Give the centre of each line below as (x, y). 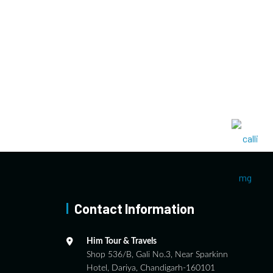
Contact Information (134, 208)
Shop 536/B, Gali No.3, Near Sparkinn (157, 254)
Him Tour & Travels (121, 241)
